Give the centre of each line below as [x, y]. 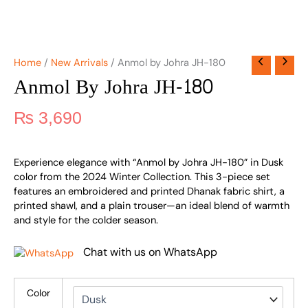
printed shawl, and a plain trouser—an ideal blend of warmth [152, 206]
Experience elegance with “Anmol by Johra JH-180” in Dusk [148, 162]
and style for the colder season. [86, 220]
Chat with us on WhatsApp [150, 252]
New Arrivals [79, 63]
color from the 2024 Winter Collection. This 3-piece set [142, 177]
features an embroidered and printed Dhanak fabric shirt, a [149, 191]
